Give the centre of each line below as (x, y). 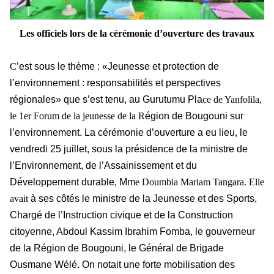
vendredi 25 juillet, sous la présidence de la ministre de (129, 149)
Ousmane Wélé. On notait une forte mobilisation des (122, 265)
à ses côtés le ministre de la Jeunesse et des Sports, (144, 199)
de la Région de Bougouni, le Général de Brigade (117, 248)
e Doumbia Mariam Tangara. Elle (200, 182)
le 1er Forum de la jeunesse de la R (77, 116)
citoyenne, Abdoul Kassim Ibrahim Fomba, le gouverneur (132, 232)
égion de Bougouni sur (194, 116)
